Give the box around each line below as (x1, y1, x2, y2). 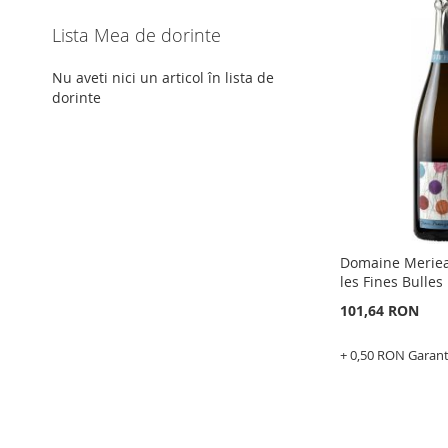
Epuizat (339, 371, 390, 391)
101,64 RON (340, 300, 420, 320)
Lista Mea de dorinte (52, 23, 221, 47)
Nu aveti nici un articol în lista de (52, 68, 274, 87)
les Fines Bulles (340, 271, 444, 291)
